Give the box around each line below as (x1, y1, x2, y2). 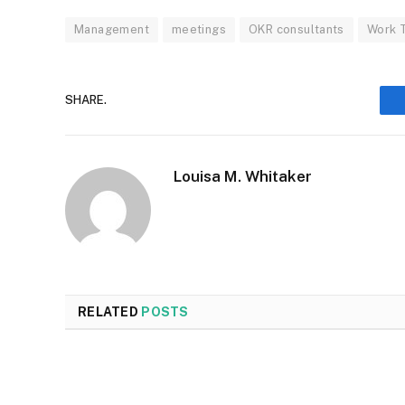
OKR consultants (249, 22, 344, 36)
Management (74, 22, 149, 36)
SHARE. (65, 93, 107, 108)
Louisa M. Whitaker (174, 166, 312, 185)
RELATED (78, 304, 142, 319)
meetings (171, 22, 227, 36)
